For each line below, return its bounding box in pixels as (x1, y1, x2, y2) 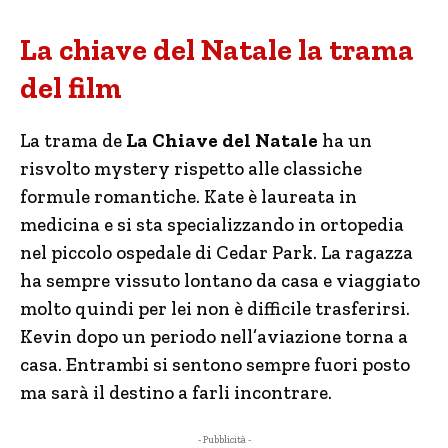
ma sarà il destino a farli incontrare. (20, 381, 332, 404)
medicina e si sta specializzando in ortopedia (20, 213, 404, 236)
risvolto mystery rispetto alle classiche (20, 157, 362, 180)
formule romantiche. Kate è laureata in (20, 185, 357, 208)
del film (20, 70, 122, 106)
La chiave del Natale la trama (20, 32, 414, 68)
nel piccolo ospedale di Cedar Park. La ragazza (20, 241, 413, 264)
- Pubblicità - (197, 434, 251, 446)
